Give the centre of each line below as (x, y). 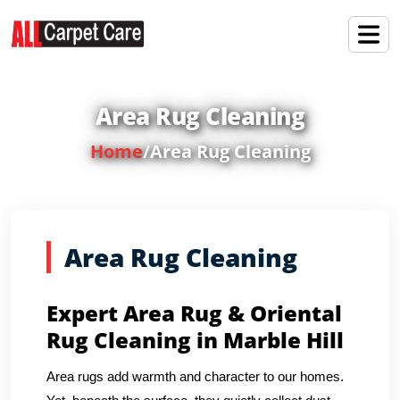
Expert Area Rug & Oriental (194, 313)
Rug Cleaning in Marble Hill (195, 340)
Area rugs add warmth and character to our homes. (195, 376)
